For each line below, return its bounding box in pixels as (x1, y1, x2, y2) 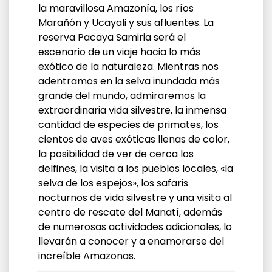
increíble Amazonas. (38, 248, 135, 263)
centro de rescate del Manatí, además (38, 205, 222, 219)
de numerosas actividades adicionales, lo (38, 219, 232, 234)
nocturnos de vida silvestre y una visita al (38, 190, 232, 205)
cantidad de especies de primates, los (38, 117, 219, 132)
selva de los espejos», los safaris (38, 175, 188, 190)
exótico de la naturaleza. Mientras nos (38, 59, 219, 73)
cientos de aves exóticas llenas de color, (38, 132, 229, 146)
